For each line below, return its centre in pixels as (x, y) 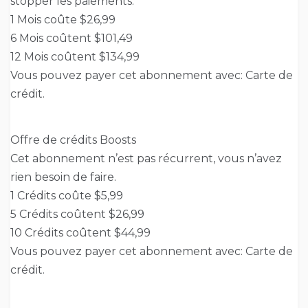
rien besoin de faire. (63, 177)
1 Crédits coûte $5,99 (67, 196)
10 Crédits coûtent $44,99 (80, 233)
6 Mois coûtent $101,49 (71, 38)
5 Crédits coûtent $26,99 (77, 214)
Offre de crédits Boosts (73, 140)
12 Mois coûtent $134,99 (75, 57)
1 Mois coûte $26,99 (63, 20)
